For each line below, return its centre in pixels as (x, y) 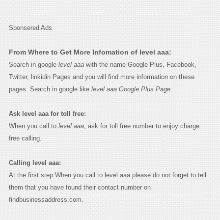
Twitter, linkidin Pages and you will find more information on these (101, 77)
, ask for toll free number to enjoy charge (141, 126)
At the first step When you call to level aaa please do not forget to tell (107, 175)
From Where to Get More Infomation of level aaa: (90, 52)
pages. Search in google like (50, 89)
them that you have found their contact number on (80, 187)
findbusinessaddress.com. (46, 199)
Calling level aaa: (35, 163)
